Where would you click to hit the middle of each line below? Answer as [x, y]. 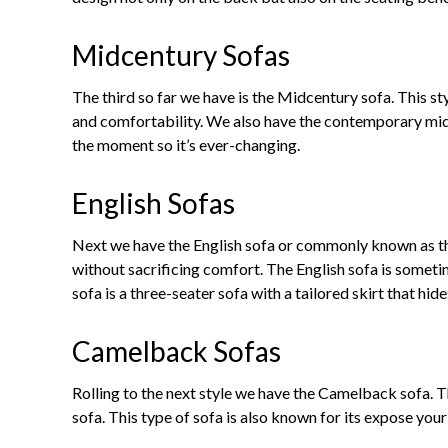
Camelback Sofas [176, 351]
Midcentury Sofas [181, 55]
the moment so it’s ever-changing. [186, 145]
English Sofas [153, 203]
